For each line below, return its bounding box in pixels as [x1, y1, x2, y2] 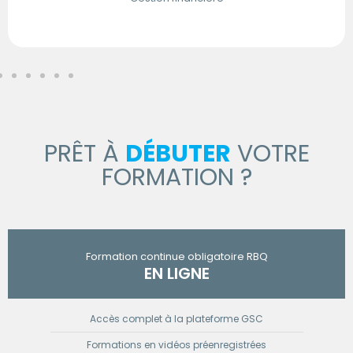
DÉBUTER [124, 137, 231, 171]
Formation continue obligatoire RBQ [85, 248, 268, 264]
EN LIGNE [143, 262, 210, 284]
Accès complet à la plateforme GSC [90, 311, 263, 325]
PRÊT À [43, 137, 125, 171]
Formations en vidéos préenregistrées [87, 337, 266, 351]
